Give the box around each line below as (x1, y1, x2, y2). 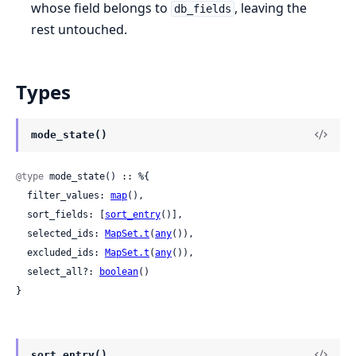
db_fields (173, 2, 231, 15)
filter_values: (27, 189, 110, 201)
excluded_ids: (27, 246, 105, 258)
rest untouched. (31, 20, 128, 38)
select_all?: (27, 265, 99, 277)
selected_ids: (27, 227, 105, 239)
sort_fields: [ (27, 208, 105, 220)
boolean (99, 265, 138, 277)
